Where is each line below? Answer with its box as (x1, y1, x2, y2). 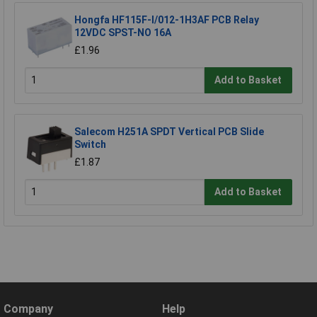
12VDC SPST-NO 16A (74, 26, 171, 38)
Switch (74, 138, 106, 150)
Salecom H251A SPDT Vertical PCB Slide (74, 125, 264, 137)
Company (4, 301, 53, 316)
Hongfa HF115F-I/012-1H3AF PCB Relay (74, 13, 259, 25)
